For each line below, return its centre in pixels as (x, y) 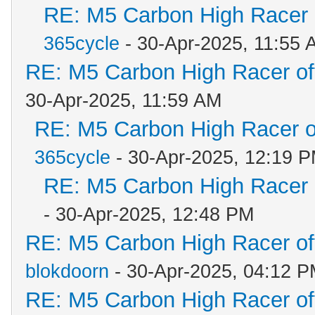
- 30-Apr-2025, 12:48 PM (149, 214)
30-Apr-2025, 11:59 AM (123, 101)
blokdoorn (67, 271)
